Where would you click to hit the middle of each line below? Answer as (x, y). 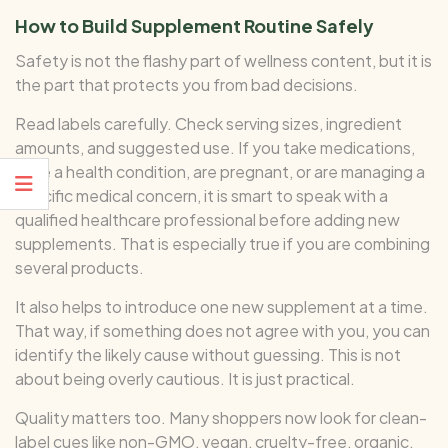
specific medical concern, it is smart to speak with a (201, 195)
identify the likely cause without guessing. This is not (208, 354)
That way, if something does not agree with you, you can (222, 330)
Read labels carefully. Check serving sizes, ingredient (208, 123)
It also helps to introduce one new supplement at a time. (221, 306)
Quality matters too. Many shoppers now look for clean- (221, 417)
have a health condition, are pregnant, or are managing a (220, 171)
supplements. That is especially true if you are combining (222, 243)
